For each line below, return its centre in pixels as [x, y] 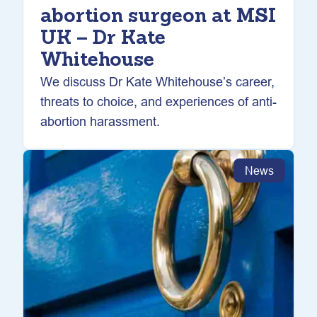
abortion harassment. [100, 121]
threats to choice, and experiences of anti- [158, 102]
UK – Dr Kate [103, 39]
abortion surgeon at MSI [158, 17]
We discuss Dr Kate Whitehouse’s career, [157, 82]
